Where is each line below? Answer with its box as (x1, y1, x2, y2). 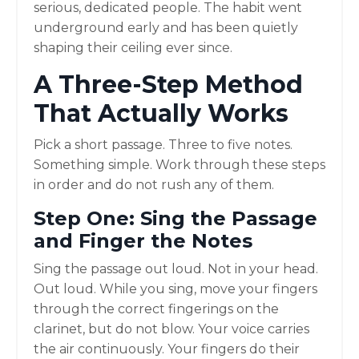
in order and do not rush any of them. (34, 176, 274, 192)
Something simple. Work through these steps (34, 156, 325, 172)
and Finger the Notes (34, 228, 252, 252)
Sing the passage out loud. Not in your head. (34, 260, 318, 276)
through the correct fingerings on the (34, 301, 279, 317)
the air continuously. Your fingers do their (34, 341, 300, 357)
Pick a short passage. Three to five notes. (34, 136, 292, 152)
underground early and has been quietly (34, 19, 298, 35)
